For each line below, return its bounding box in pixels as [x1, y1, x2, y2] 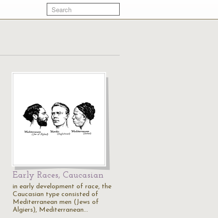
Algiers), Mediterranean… [13, 206, 88, 214]
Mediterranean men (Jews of [13, 199, 99, 206]
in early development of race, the [13, 183, 111, 190]
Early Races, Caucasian [13, 171, 104, 180]
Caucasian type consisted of [13, 191, 98, 198]
